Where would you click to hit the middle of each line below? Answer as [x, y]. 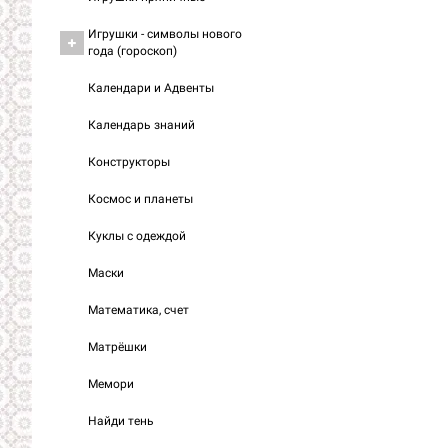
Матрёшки [117, 347]
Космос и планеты [140, 199]
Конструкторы [129, 162]
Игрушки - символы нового [165, 34]
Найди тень [121, 421]
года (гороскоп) [132, 51]
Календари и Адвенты [151, 88]
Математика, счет [138, 310]
